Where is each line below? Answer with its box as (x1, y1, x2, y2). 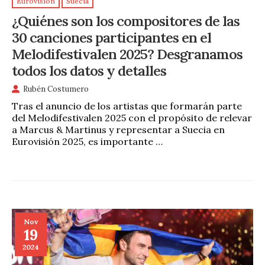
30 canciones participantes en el (12, 28, 211, 46)
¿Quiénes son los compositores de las (12, 11, 240, 30)
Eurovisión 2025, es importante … (12, 135, 163, 148)
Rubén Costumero (23, 84, 89, 95)
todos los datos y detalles (12, 61, 166, 79)
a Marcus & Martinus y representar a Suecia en (12, 124, 225, 136)
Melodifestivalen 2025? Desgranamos (12, 44, 243, 63)
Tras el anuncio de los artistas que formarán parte (12, 100, 242, 112)
